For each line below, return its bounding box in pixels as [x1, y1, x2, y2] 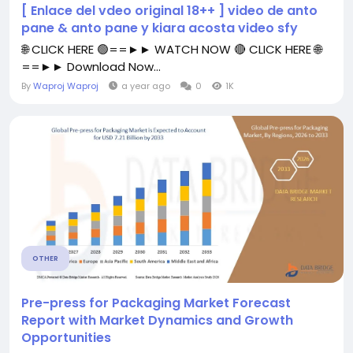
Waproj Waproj [33, 80, 98, 92]
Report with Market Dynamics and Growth [21, 311, 293, 329]
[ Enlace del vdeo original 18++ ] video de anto [21, 2, 318, 20]
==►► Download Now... [21, 58, 161, 75]
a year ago [121, 80, 170, 92]
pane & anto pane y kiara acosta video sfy [21, 19, 298, 37]
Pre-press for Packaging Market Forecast [21, 294, 291, 312]
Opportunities [21, 329, 111, 347]
